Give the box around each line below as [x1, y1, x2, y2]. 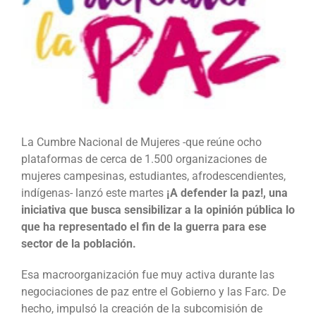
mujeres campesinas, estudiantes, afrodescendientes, [21, 169, 286, 183]
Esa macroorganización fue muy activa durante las [21, 268, 274, 282]
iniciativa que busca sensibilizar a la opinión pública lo [21, 203, 295, 217]
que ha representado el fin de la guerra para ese [21, 220, 267, 234]
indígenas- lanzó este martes [21, 186, 166, 200]
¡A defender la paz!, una [166, 186, 288, 200]
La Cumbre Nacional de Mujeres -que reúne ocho [21, 135, 262, 150]
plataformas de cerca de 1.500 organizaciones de [21, 152, 267, 166]
